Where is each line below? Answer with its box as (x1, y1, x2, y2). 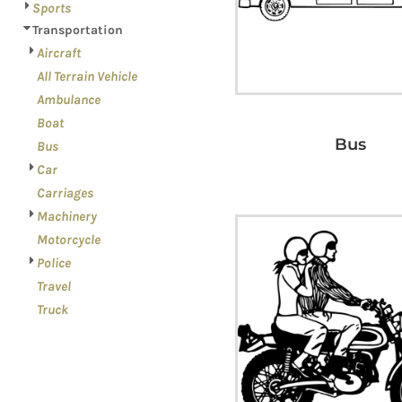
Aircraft (36, 45, 81, 61)
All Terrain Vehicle (36, 68, 138, 84)
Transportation (31, 22, 123, 38)
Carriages (36, 185, 93, 201)
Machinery (36, 208, 97, 224)
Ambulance (36, 92, 100, 108)
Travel (36, 278, 71, 294)
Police (36, 255, 71, 271)
